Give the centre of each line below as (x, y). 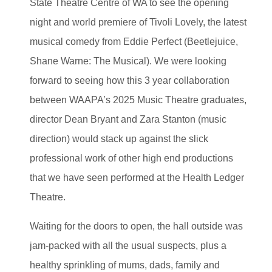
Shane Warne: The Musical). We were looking (128, 61)
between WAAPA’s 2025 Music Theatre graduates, (138, 100)
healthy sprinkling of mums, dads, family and (125, 265)
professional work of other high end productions (131, 158)
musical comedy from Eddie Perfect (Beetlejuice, (134, 41)
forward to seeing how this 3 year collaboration (130, 80)
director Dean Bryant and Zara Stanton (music (128, 119)
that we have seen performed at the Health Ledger (137, 177)
